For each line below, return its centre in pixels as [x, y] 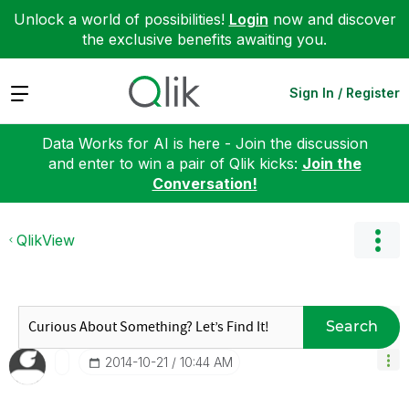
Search [351, 326]
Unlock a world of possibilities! [121, 19]
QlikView [46, 240]
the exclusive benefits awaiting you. [204, 39]
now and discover [332, 19]
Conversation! [204, 183]
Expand [35, 92]
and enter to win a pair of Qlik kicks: [175, 163]
